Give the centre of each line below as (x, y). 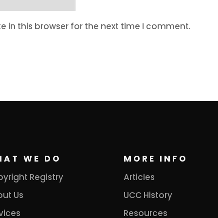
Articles (139, 177)
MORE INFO (155, 158)
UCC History (148, 195)
